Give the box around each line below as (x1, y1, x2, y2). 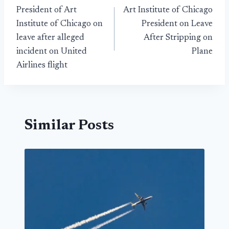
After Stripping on (144, 33, 213, 42)
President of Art (16, 6, 77, 15)
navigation (16, 10, 89, 25)
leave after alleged (16, 33, 84, 42)
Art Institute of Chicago (123, 6, 213, 15)
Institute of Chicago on (16, 19, 103, 29)
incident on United (16, 47, 87, 56)
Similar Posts (25, 119, 114, 133)
